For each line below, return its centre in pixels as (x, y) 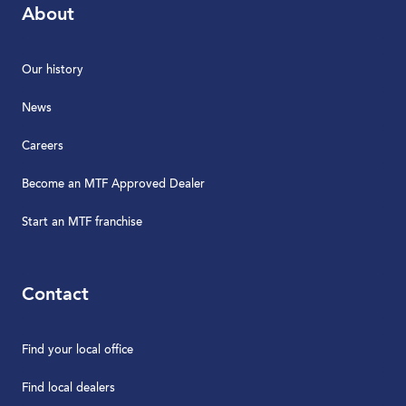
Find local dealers (68, 388)
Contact (55, 295)
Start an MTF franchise (82, 222)
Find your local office (77, 350)
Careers (43, 146)
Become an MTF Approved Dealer (113, 184)
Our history (53, 70)
